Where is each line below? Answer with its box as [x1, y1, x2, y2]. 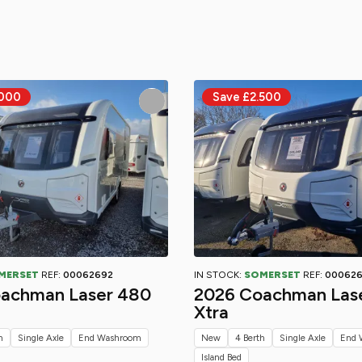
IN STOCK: [194, 269, 244, 280]
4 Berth [235, 332, 265, 343]
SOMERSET [244, 269, 301, 280]
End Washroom [78, 332, 141, 343]
